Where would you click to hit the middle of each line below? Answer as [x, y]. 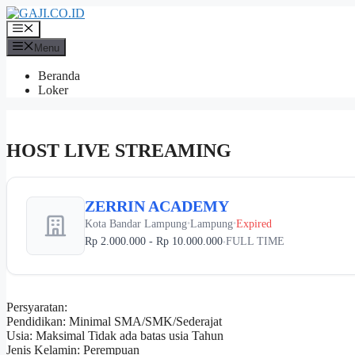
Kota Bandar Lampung [136, 224]
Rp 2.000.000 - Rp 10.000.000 [154, 242]
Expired [254, 224]
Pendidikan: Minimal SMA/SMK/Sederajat [114, 322]
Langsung [31, 12]
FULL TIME [255, 242]
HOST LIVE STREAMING [119, 150]
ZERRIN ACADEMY [157, 206]
